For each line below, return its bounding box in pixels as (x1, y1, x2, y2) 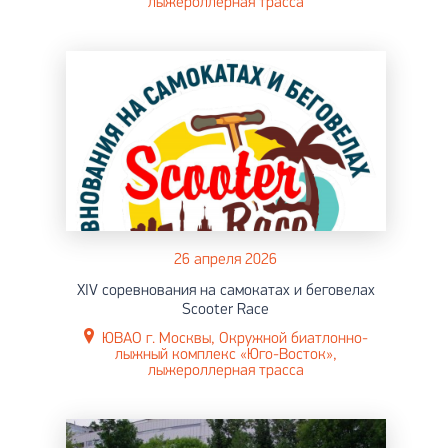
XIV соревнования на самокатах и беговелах (76, 282, 375, 299)
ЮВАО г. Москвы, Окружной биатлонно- (101, 330, 368, 347)
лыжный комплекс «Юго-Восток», (114, 346, 337, 363)
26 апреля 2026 (174, 251, 277, 268)
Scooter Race (182, 301, 269, 318)
